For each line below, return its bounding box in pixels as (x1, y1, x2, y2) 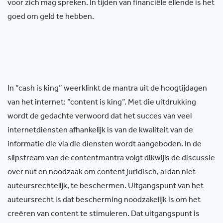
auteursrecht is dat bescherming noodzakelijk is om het (7, 197, 201, 205)
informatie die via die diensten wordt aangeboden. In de (7, 141, 202, 149)
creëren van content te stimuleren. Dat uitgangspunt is (7, 211, 200, 219)
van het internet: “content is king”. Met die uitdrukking (7, 99, 196, 107)
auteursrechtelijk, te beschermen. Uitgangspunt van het (7, 183, 204, 191)
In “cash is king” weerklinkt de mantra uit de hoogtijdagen (7, 85, 207, 93)
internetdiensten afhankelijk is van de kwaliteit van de (7, 127, 193, 135)
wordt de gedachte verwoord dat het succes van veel (7, 113, 192, 121)
